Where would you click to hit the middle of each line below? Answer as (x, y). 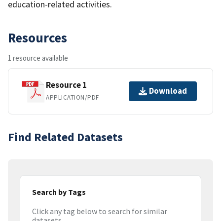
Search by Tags (59, 192)
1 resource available (38, 58)
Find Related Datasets (65, 137)
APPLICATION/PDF (73, 98)
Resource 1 (66, 85)
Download (168, 91)
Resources (37, 37)
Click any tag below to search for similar (100, 211)
